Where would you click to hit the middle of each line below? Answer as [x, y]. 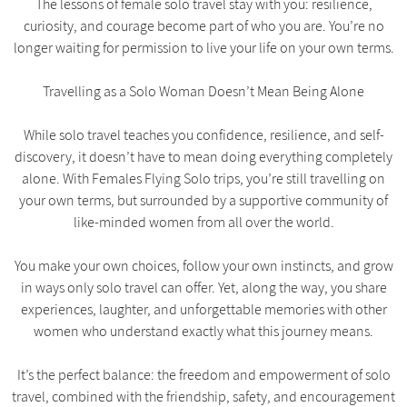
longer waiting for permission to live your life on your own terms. [203, 48]
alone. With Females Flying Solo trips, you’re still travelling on [203, 179]
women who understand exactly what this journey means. [203, 331]
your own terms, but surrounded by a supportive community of [203, 200]
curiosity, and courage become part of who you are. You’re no [203, 26]
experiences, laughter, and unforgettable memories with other [203, 309]
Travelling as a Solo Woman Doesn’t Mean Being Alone [203, 91]
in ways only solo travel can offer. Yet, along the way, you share [203, 288]
